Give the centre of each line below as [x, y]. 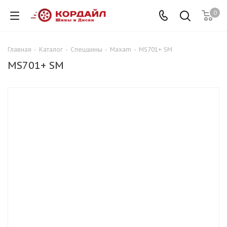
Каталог [51, 49]
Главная [20, 49]
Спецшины [86, 49]
